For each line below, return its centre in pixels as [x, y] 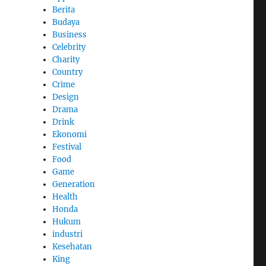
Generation [74, 184]
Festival [67, 147]
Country [68, 72]
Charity [66, 59]
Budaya [66, 22]
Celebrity [69, 47]
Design [66, 97]
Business [70, 34]
